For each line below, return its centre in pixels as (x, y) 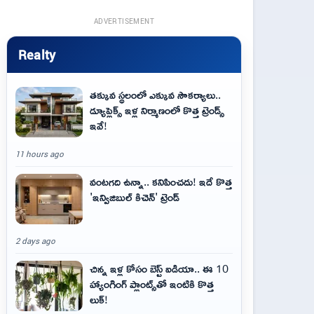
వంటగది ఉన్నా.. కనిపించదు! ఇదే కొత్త (161, 182)
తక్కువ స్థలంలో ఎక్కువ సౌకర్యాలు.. (155, 95)
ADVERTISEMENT (124, 21)
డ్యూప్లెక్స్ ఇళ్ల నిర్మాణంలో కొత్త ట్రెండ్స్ (157, 110)
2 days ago (35, 241)
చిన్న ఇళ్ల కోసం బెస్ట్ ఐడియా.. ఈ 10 (159, 268)
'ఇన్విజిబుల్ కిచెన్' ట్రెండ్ (135, 197)
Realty (37, 54)
